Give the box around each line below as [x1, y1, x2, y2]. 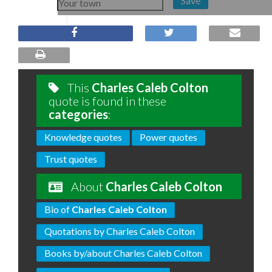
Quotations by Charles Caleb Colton [44, 225, 195, 237]
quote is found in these [49, 93, 166, 108]
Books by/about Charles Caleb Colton [44, 247, 202, 259]
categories [49, 107, 108, 121]
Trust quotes [44, 153, 97, 165]
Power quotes [140, 131, 197, 143]
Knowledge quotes [44, 131, 122, 143]
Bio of [44, 203, 72, 215]
